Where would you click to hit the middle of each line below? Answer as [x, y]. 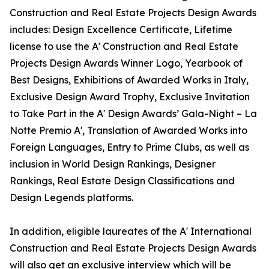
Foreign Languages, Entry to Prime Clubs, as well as [129, 147]
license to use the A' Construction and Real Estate [124, 47]
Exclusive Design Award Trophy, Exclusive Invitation [130, 97]
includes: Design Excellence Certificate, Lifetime [121, 30]
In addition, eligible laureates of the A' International [131, 231]
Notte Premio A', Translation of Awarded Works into [128, 131]
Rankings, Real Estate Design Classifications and [122, 181]
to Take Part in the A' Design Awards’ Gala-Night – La [133, 114]
